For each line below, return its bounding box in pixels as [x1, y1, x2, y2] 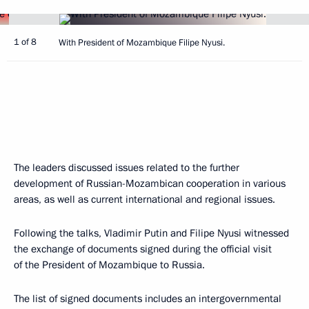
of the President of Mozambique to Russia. [14, 258, 205, 272]
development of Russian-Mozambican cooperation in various [14, 177, 286, 190]
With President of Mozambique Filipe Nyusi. [59, 37, 225, 49]
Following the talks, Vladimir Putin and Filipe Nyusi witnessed [14, 226, 289, 240]
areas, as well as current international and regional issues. [14, 192, 275, 206]
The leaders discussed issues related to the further [14, 161, 239, 175]
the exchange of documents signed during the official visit [14, 242, 272, 256]
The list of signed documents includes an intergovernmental [14, 292, 281, 306]
